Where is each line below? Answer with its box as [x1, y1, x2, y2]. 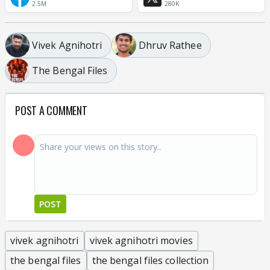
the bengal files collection [92, 254, 209, 267]
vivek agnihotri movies [89, 234, 193, 247]
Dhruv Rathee [138, 38, 202, 52]
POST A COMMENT [15, 102, 87, 118]
